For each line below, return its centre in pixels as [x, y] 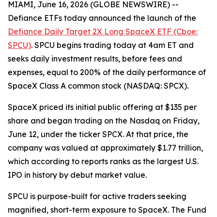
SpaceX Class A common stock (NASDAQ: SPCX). [98, 86]
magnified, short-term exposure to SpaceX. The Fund [107, 210]
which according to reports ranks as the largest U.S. [103, 161]
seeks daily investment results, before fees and [95, 59]
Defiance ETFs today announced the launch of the [102, 18]
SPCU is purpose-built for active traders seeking [97, 196]
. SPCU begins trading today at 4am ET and [112, 45]
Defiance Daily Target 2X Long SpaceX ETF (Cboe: [103, 31]
